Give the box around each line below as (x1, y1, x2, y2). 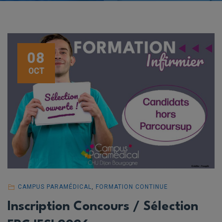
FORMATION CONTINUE (95, 183, 168, 191)
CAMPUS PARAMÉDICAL (17, 183, 92, 191)
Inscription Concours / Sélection (7, 200, 198, 214)
